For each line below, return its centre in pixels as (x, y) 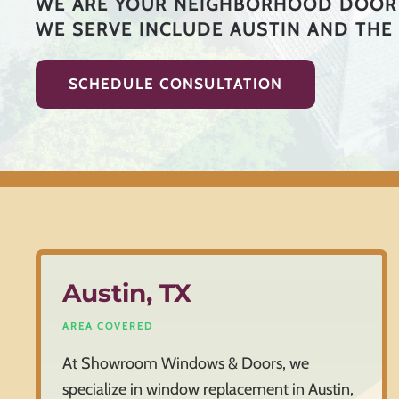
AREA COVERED (108, 326)
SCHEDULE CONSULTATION (175, 85)
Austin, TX (127, 293)
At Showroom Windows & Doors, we (186, 364)
